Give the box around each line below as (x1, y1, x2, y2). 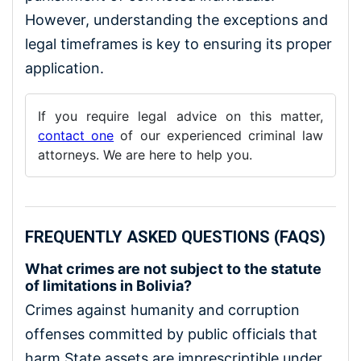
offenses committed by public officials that (25, 325, 317, 342)
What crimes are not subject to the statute (25, 259, 322, 277)
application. (25, 59, 104, 77)
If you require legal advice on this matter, (38, 107, 323, 124)
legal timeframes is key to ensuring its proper (25, 35, 332, 52)
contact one (38, 127, 114, 143)
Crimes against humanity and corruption (25, 301, 300, 318)
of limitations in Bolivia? (25, 276, 192, 294)
